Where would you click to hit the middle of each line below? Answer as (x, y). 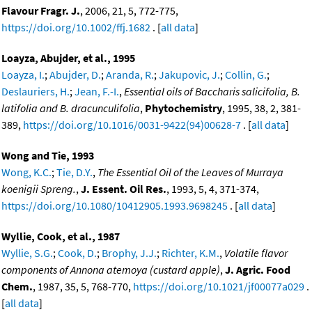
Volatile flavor (256, 253)
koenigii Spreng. (39, 189)
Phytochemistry (184, 108)
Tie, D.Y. (75, 172)
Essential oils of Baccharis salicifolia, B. (212, 92)
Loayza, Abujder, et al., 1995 (68, 58)
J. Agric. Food (258, 270)
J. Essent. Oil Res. (124, 189)
